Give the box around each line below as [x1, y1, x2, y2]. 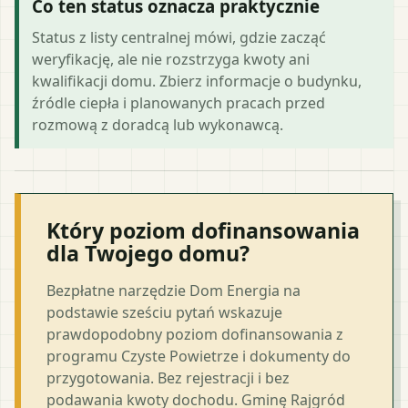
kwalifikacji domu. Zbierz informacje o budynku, [32, 70, 362, 91]
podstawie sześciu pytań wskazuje [46, 301, 282, 322]
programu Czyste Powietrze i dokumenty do [46, 345, 351, 366]
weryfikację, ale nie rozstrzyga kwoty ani [32, 48, 310, 69]
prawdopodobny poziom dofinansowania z [46, 323, 343, 344]
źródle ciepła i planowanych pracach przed [32, 92, 325, 113]
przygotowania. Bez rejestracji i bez [46, 367, 290, 388]
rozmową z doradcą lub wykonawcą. [32, 114, 283, 135]
